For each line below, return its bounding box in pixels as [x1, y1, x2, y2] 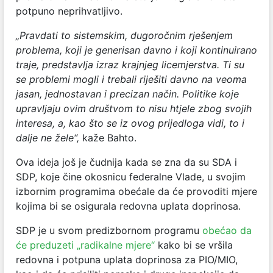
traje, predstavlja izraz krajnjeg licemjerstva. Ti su [16, 58, 244, 71]
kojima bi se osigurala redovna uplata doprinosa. [16, 199, 241, 212]
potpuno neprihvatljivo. [16, 4, 122, 17]
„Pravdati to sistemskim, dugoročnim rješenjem [16, 29, 233, 41]
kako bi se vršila [155, 238, 233, 251]
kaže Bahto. [82, 131, 136, 144]
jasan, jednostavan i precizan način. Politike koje [16, 87, 239, 100]
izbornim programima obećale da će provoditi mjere [16, 185, 257, 197]
